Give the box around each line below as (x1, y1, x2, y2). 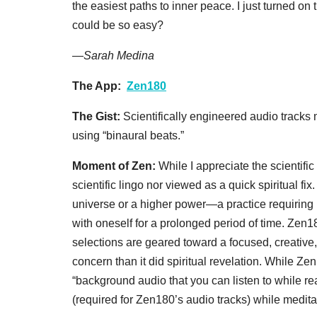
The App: (72, 79, 127, 92)
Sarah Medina (83, 49, 154, 62)
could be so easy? (72, 18, 166, 31)
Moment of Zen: (72, 159, 156, 172)
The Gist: (72, 110, 120, 122)
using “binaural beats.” (72, 129, 184, 142)
